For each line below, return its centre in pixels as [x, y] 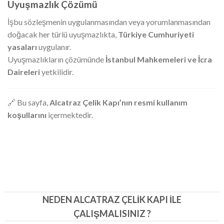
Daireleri [24, 71]
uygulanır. [54, 46]
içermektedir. [70, 115]
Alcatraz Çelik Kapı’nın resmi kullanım [118, 102]
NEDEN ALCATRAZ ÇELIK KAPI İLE [112, 200]
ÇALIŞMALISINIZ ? [112, 214]
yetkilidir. [57, 71]
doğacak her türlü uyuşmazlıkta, [63, 34]
